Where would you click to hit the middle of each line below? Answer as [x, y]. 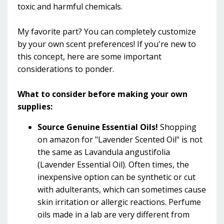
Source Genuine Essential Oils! [98, 127]
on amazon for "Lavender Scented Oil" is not [120, 139]
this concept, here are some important [89, 56]
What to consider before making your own [102, 94]
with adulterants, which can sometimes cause [122, 189]
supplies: [35, 106]
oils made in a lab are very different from [113, 214]
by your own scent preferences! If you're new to [107, 44]
